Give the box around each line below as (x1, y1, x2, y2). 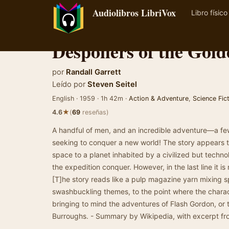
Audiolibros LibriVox (93, 6, 176, 19)
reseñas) (80, 108, 109, 116)
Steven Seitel (87, 80, 137, 89)
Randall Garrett (66, 67, 121, 77)
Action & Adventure (129, 95, 189, 102)
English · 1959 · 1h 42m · (52, 95, 129, 102)
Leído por (52, 80, 85, 89)
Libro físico (191, 8, 227, 17)
